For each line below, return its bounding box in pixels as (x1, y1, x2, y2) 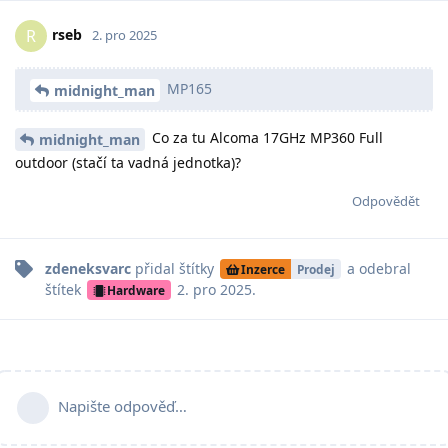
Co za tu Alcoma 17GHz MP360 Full (148, 128, 383, 148)
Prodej (296, 260, 335, 277)
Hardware (106, 281, 165, 298)
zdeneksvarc (45, 258, 131, 278)
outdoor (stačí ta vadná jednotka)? (15, 152, 241, 172)
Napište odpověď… (58, 395, 187, 416)
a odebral (342, 258, 411, 278)
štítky (179, 258, 218, 278)
